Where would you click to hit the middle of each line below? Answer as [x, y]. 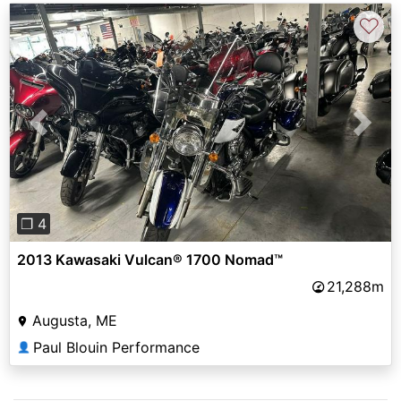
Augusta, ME [75, 320]
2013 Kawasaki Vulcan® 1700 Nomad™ [150, 259]
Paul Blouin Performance [116, 347]
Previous [67, 133]
